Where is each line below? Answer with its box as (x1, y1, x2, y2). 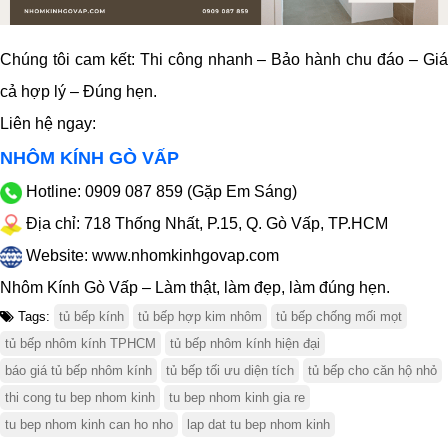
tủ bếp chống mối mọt (276, 309, 402, 325)
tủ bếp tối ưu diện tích (166, 363, 294, 379)
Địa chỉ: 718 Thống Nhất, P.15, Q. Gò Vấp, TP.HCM (22, 215, 388, 233)
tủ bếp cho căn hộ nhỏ (308, 363, 437, 379)
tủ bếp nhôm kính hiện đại (170, 336, 320, 352)
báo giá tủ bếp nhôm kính (5, 363, 152, 379)
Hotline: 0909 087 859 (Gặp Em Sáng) (22, 183, 297, 201)
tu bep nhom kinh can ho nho (5, 417, 173, 433)
